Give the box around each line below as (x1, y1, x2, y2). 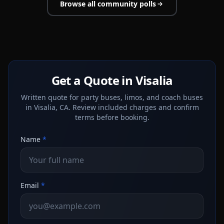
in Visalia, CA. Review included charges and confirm (25, 102, 199, 112)
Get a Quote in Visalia (51, 72, 173, 88)
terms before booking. (74, 112, 149, 122)
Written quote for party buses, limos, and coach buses (21, 92, 203, 102)
